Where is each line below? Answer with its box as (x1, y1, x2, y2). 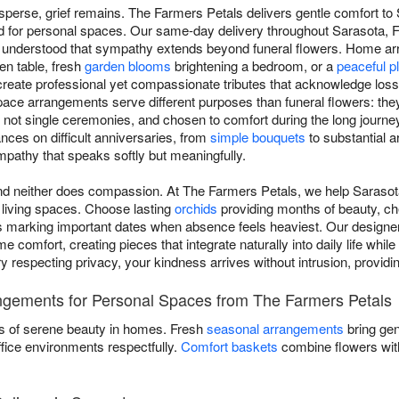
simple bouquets (210, 127, 305, 147)
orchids (175, 199, 217, 218)
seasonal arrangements (207, 319, 344, 338)
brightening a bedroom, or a (171, 56, 337, 76)
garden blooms (85, 56, 171, 76)
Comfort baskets (181, 337, 278, 356)
